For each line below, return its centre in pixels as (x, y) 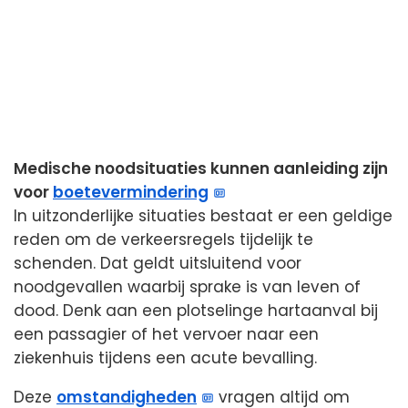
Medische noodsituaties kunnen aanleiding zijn (201, 169)
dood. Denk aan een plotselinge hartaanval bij (196, 311)
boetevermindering (131, 193)
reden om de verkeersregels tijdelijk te (163, 240)
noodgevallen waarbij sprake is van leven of (187, 287)
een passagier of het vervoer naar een (166, 335)
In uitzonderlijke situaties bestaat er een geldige (203, 216)
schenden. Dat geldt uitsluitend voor (158, 264)
